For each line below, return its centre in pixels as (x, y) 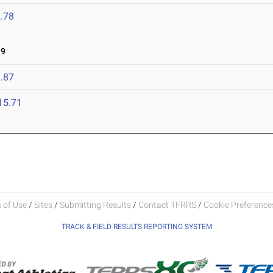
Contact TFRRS (168, 204)
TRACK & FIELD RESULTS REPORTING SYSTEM (136, 226)
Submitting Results (95, 204)
